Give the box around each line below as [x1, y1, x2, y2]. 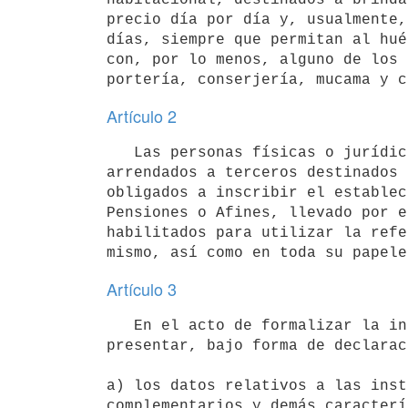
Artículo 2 [107, 104, 177, 127]
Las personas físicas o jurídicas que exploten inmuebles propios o [107, 144, 134, 161]
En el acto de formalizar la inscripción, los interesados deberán [107, 317, 134, 334]
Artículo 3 [107, 277, 177, 301]
